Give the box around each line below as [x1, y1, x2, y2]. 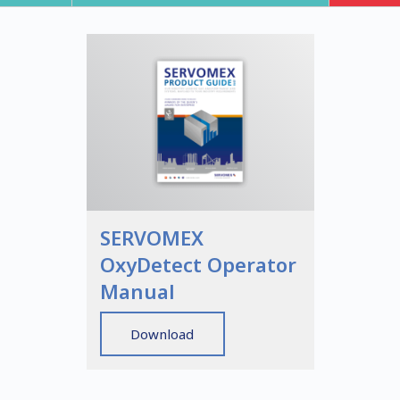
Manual [99, 278, 175, 304]
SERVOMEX [99, 224, 204, 251]
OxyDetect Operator [99, 251, 296, 278]
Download [130, 325, 194, 343]
